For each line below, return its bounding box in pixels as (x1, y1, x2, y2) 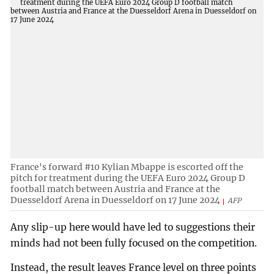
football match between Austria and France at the (10, 183, 221, 194)
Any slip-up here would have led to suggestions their (10, 221, 256, 234)
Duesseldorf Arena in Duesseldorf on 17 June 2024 (10, 194, 221, 206)
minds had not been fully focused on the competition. (10, 237, 257, 250)
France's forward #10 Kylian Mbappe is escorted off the (10, 161, 244, 172)
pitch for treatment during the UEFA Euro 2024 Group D (10, 172, 246, 183)
